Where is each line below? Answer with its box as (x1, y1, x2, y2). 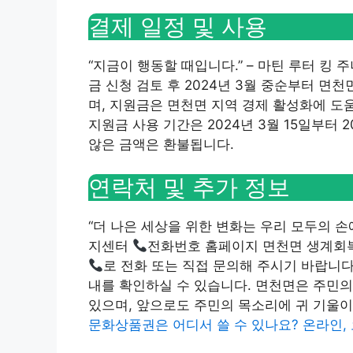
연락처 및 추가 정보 (88, 173, 290, 202)
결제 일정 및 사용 (88, 12, 267, 40)
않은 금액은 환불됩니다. (88, 136, 234, 152)
